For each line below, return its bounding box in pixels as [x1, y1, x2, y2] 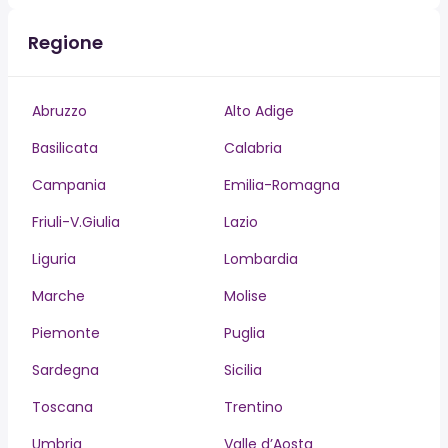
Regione [28, 30, 103, 55]
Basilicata [32, 138, 98, 158]
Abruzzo [32, 101, 87, 121]
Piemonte [32, 323, 100, 343]
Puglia [224, 323, 265, 343]
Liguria [32, 249, 76, 269]
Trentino [224, 397, 283, 417]
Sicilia [224, 360, 262, 380]
